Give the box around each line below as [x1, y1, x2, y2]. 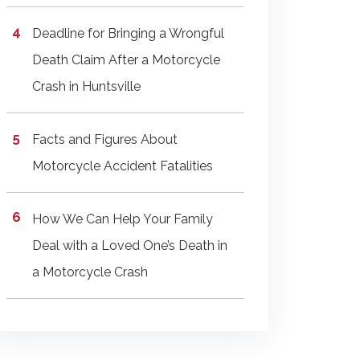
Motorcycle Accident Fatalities [32, 158, 213, 174]
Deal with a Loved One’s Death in [32, 238, 227, 253]
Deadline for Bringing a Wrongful [32, 26, 224, 41]
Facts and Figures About [32, 132, 178, 147]
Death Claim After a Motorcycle [32, 52, 220, 67]
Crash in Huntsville [32, 79, 141, 94]
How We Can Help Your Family [32, 211, 213, 227]
